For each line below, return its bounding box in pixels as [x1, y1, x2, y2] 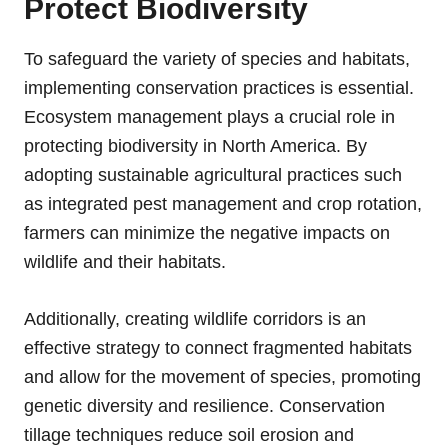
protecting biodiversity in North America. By [24, 135, 367, 156]
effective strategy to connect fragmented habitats [24, 337, 412, 358]
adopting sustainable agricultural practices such [24, 164, 402, 185]
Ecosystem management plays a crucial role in [24, 106, 395, 127]
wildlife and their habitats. [24, 251, 226, 272]
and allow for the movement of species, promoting [24, 366, 421, 387]
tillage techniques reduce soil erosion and [24, 424, 354, 445]
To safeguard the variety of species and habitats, [24, 48, 410, 69]
